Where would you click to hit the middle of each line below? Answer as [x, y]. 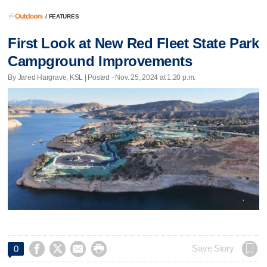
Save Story [213, 249]
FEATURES [64, 17]
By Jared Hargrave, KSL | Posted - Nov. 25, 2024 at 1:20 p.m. [102, 78]
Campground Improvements [100, 61]
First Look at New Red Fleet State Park [133, 43]
